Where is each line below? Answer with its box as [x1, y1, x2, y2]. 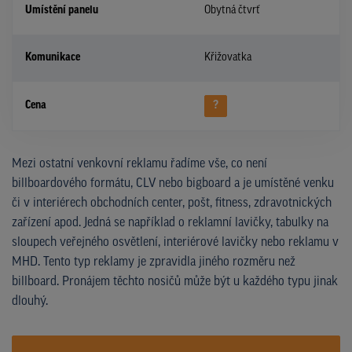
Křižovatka [204, 51, 251, 64]
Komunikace [25, 51, 80, 64]
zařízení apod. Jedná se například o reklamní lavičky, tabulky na [12, 216, 328, 229]
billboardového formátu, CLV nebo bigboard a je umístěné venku [12, 177, 334, 190]
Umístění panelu [25, 4, 98, 16]
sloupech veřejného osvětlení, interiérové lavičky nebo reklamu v [12, 236, 339, 249]
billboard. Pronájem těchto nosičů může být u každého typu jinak [12, 275, 338, 288]
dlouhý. [12, 295, 48, 308]
